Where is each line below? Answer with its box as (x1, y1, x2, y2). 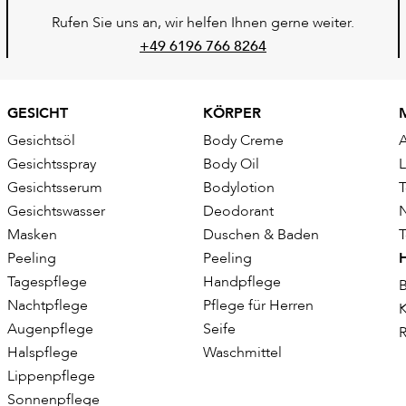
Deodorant (203, 201, 274, 222)
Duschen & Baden (203, 225, 319, 246)
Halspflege (7, 343, 78, 363)
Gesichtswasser (7, 201, 105, 222)
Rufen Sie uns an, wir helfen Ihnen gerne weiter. (52, 13, 354, 34)
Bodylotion (203, 178, 275, 198)
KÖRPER (203, 103, 261, 124)
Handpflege (203, 272, 281, 293)
